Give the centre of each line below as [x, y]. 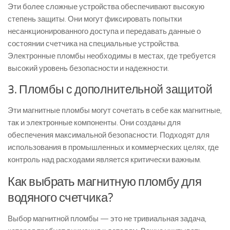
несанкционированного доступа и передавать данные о [104, 31]
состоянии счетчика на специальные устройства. [94, 44]
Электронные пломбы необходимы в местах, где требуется [112, 56]
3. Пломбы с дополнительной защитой [110, 90]
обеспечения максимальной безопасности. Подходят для [109, 135]
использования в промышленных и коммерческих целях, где [113, 147]
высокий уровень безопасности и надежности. [88, 68]
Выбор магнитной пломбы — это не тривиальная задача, [107, 219]
